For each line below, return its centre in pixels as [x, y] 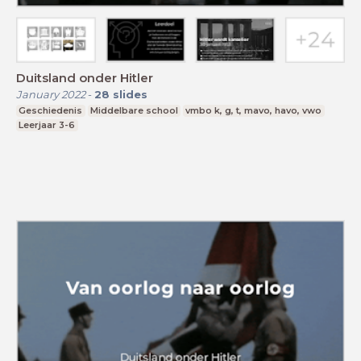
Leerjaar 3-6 [47, 124]
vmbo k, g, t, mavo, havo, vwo [254, 110]
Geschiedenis [51, 110]
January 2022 [51, 94]
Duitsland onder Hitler [85, 77]
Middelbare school [134, 110]
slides [130, 94]
